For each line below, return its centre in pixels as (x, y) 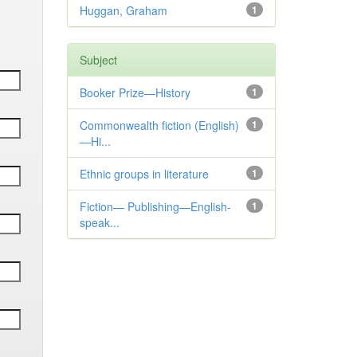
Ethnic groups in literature (144, 174)
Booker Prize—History (135, 92)
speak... (99, 222)
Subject (98, 60)
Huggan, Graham (123, 10)
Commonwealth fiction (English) (159, 125)
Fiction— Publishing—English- (155, 206)
